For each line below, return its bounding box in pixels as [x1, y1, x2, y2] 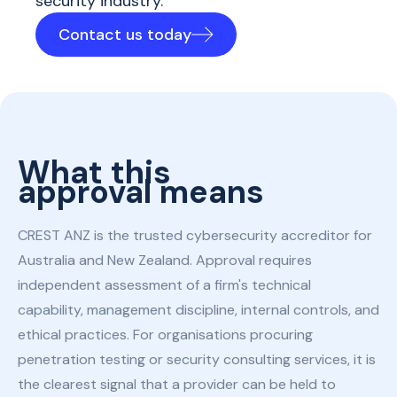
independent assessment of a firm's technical [18, 276, 311, 294]
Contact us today [58, 24, 191, 45]
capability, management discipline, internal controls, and [18, 300, 379, 319]
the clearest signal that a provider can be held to [18, 375, 336, 393]
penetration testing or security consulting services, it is [18, 350, 376, 369]
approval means [18, 171, 264, 213]
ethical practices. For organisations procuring [18, 325, 313, 344]
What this [18, 152, 171, 193]
